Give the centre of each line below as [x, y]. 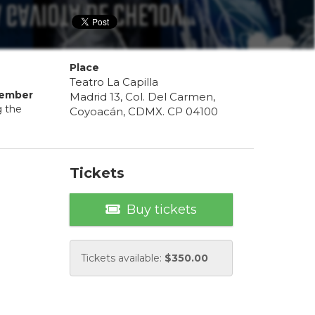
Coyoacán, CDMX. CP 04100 [143, 112]
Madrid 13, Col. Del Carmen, [142, 97]
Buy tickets [161, 210]
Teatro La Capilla [114, 82]
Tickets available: [122, 258]
